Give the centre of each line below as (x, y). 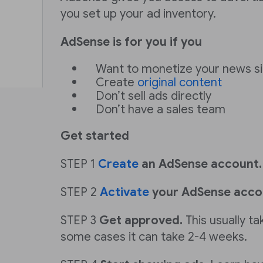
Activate (124, 192)
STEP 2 (80, 192)
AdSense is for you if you (131, 42)
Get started (95, 136)
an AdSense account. (200, 164)
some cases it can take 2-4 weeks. (154, 237)
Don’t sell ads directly (154, 96)
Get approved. (141, 220)
